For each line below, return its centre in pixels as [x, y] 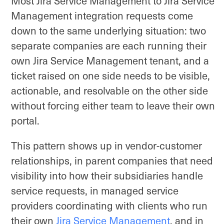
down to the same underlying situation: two [108, 30]
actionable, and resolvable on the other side [109, 90]
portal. [25, 120]
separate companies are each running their [109, 45]
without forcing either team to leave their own [113, 105]
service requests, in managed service [95, 191]
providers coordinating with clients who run [109, 206]
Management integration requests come [102, 15]
